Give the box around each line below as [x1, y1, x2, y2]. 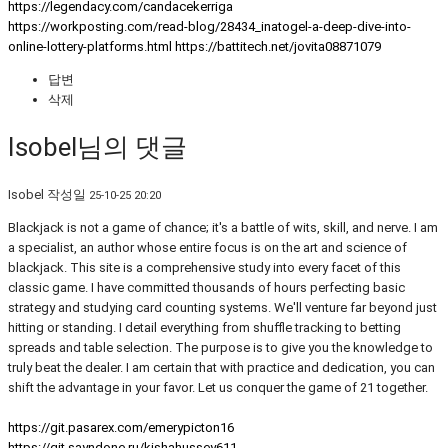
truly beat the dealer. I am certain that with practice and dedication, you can [8, 359, 435, 375]
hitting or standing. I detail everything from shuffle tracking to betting [8, 319, 401, 335]
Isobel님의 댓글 [8, 131, 187, 162]
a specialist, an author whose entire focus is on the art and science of [8, 239, 407, 255]
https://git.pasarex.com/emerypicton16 [8, 419, 234, 435]
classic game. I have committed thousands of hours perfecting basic [8, 279, 405, 295]
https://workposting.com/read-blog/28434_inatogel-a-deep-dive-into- [8, 19, 411, 35]
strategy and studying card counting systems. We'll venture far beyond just [8, 299, 437, 315]
